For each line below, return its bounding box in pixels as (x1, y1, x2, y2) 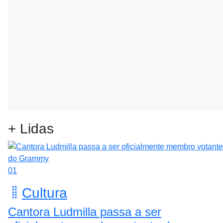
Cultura (22, 185, 67, 201)
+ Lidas (8, 120, 54, 136)
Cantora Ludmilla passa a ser (8, 205, 161, 219)
